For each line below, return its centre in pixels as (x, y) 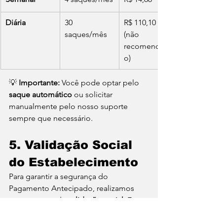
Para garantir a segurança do (59, 176)
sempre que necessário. (51, 118)
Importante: (39, 83)
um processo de (38, 200)
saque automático (40, 94)
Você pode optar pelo (100, 83)
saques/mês (86, 34)
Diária (16, 22)
